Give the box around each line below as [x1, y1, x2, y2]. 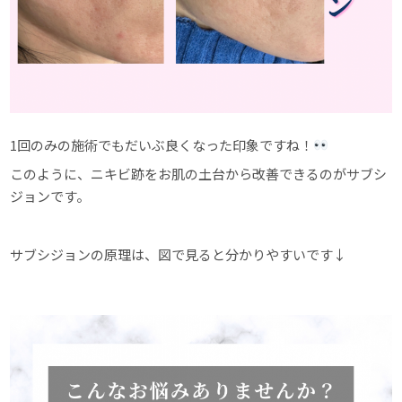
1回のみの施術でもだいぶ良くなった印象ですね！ [10, 135, 314, 154]
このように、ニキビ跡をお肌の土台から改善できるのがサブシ [10, 164, 388, 184]
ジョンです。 [10, 187, 91, 206]
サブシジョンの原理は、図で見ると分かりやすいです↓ [10, 245, 347, 265]
